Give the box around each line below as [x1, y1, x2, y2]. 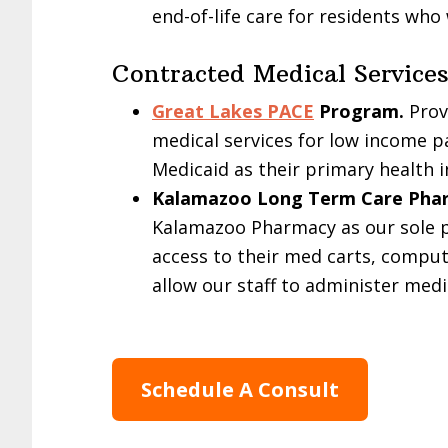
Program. [314, 98, 404, 123]
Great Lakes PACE [152, 98, 314, 123]
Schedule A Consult [140, 375, 339, 404]
